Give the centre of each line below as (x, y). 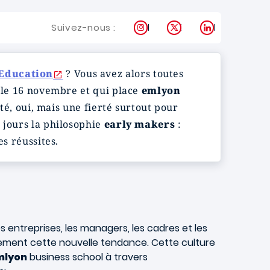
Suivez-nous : (83, 27)
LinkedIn (232, 27)
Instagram (172, 27)
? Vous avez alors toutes (123, 74)
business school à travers (87, 257)
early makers (140, 124)
